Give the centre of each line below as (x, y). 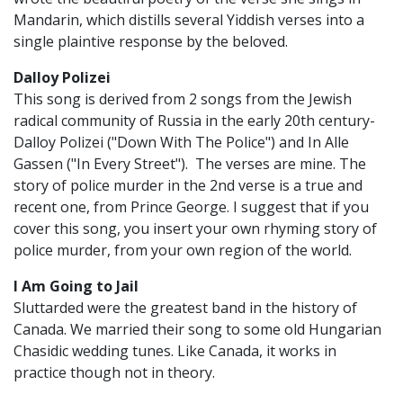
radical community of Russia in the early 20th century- (194, 121)
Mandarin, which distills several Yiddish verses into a (189, 20)
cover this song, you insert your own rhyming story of (195, 229)
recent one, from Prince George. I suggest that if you (191, 207)
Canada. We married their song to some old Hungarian (197, 330)
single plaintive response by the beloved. (151, 42)
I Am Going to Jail (76, 287)
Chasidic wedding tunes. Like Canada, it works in (175, 351)
